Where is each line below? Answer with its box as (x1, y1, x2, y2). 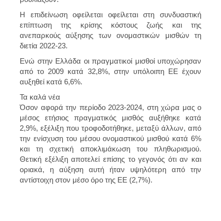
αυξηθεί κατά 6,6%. (20, 77, 82, 86)
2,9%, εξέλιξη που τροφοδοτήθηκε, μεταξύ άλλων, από (20, 123, 201, 132)
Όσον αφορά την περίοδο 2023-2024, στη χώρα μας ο (20, 103, 201, 111)
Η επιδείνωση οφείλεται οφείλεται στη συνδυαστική (20, 10, 201, 19)
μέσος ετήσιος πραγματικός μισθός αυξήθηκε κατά (20, 113, 201, 122)
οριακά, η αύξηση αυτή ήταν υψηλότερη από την (20, 165, 201, 174)
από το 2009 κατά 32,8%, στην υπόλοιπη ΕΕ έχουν (20, 67, 201, 75)
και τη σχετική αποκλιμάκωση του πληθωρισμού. (20, 144, 201, 153)
